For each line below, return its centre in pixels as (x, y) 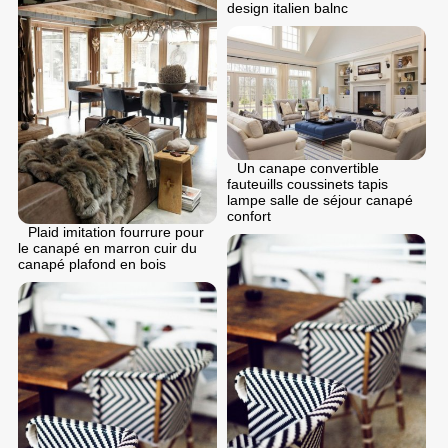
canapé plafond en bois (92, 263)
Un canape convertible (308, 167)
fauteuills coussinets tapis (307, 183)
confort (249, 215)
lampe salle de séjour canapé (320, 199)
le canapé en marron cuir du (107, 247)
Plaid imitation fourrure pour (116, 231)
